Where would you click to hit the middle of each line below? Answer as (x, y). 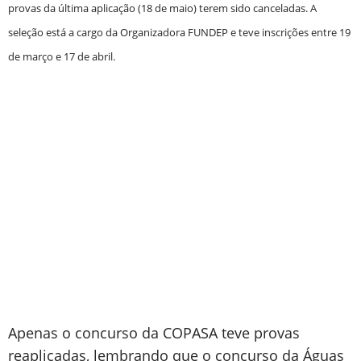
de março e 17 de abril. (62, 56)
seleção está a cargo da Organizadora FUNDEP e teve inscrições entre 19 (179, 32)
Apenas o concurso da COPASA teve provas (154, 333)
